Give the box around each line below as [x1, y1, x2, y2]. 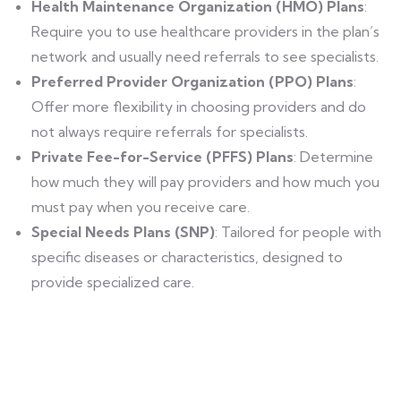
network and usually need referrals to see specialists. [31, 47, 379, 65]
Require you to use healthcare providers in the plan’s [31, 22, 380, 40]
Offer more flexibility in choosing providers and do [31, 98, 366, 115]
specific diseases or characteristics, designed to [31, 248, 343, 266]
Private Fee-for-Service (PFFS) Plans [31, 148, 294, 166]
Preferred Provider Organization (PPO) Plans [31, 73, 354, 90]
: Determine [294, 148, 373, 166]
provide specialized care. [31, 273, 194, 291]
